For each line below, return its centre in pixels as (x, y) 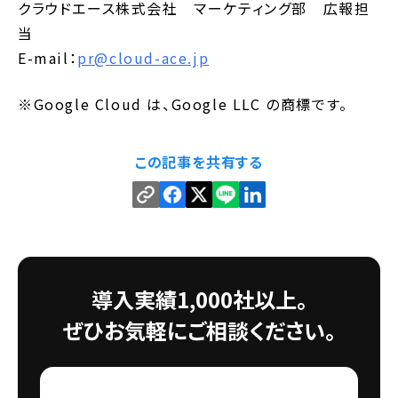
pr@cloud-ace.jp (143, 57)
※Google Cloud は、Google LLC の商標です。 (183, 103)
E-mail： (48, 57)
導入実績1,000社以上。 (199, 298)
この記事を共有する (199, 161)
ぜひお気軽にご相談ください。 (199, 330)
